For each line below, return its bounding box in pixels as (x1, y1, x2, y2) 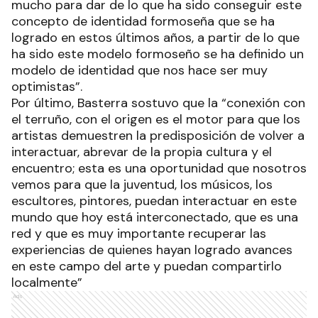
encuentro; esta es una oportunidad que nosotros (11, 159, 307, 177)
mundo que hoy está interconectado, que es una (11, 208, 298, 226)
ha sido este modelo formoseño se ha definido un (11, 45, 304, 62)
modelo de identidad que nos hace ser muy (11, 61, 268, 79)
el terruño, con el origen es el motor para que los (11, 110, 300, 128)
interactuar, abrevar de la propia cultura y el (11, 143, 272, 160)
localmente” (11, 273, 82, 291)
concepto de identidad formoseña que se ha (11, 12, 275, 30)
